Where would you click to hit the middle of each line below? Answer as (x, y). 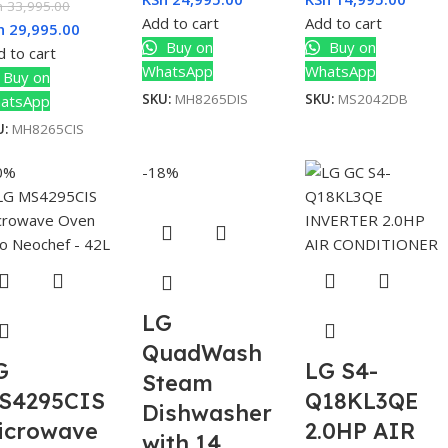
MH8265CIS (48, 128)
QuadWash (202, 352)
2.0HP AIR (360, 430)
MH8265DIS (211, 98)
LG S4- (341, 370)
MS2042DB (373, 98)
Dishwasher (207, 412)
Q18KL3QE (362, 400)
